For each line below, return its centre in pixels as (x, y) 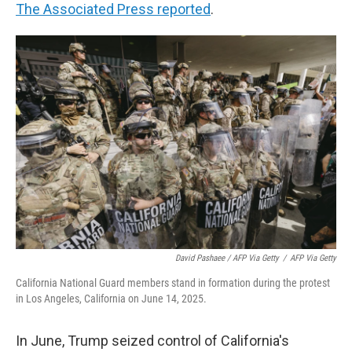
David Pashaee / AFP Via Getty (227, 258)
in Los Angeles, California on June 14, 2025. (111, 299)
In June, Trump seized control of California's (152, 341)
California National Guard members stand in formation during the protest (173, 283)
